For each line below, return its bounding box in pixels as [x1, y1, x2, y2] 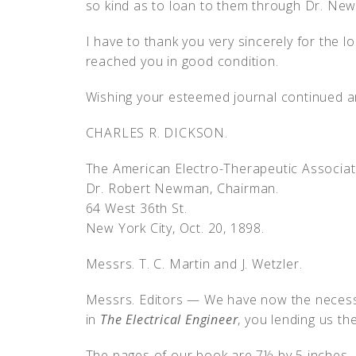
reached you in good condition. [85, 52, 279, 70]
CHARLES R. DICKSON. [85, 124, 228, 141]
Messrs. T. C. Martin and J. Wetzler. [85, 255, 303, 273]
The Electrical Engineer [99, 311, 238, 328]
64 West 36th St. [85, 199, 188, 217]
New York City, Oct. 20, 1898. [85, 219, 265, 237]
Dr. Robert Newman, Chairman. [85, 180, 279, 197]
